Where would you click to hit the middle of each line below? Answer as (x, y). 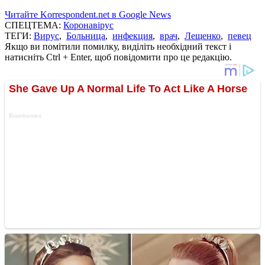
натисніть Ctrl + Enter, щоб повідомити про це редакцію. (118, 57)
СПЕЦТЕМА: (34, 25)
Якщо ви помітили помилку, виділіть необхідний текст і (118, 46)
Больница (86, 35)
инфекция (132, 35)
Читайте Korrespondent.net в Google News (88, 14)
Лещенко (203, 35)
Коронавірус (88, 25)
